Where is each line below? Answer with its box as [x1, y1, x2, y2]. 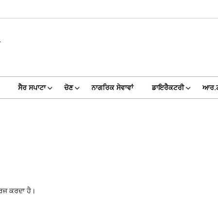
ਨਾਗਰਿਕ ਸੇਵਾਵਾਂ [91, 83, 133, 93]
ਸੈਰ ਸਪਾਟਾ [18, 83, 46, 93]
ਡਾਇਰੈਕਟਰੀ [151, 83, 184, 93]
